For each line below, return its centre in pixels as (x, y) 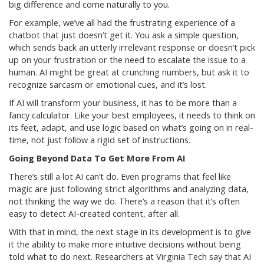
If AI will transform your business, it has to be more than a (123, 103)
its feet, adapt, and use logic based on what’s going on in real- (131, 128)
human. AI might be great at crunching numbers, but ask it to (129, 72)
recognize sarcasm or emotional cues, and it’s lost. (108, 85)
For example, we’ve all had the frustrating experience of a (122, 23)
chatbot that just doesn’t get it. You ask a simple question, (124, 35)
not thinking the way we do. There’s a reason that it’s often (124, 202)
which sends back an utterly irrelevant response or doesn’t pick (132, 48)
